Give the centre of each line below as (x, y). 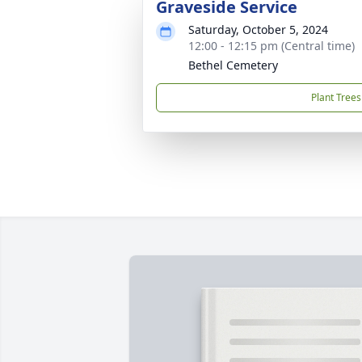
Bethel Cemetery (233, 65)
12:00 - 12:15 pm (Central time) (271, 46)
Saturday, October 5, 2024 (258, 29)
